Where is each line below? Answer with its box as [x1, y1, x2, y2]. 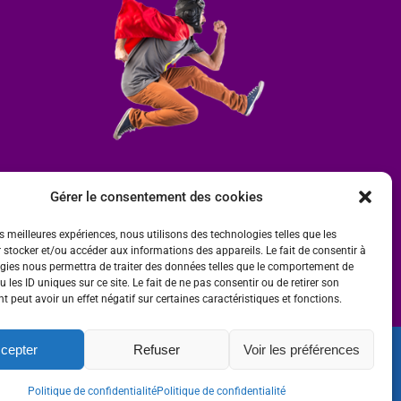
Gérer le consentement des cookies [49, 189, 263, 205]
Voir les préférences [243, 341, 360, 357]
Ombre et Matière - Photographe [21, 360, 183, 373]
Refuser [132, 341, 180, 357]
